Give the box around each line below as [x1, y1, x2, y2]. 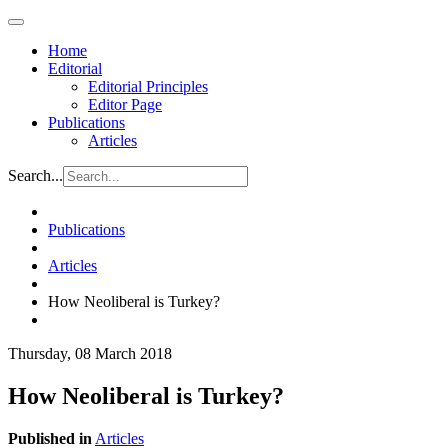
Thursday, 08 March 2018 [8, 345, 172, 362]
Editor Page [88, 96, 162, 113]
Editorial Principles [88, 78, 208, 95]
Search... [8, 167, 63, 184]
